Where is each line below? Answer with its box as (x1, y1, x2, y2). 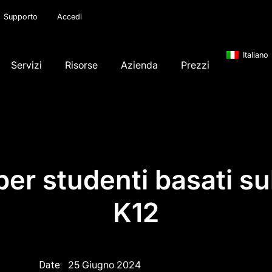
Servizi (11, 58, 42, 71)
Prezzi (181, 58, 210, 71)
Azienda (121, 58, 158, 71)
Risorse (65, 58, 98, 71)
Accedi (57, 12, 82, 21)
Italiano (242, 50, 268, 59)
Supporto (4, 12, 38, 21)
